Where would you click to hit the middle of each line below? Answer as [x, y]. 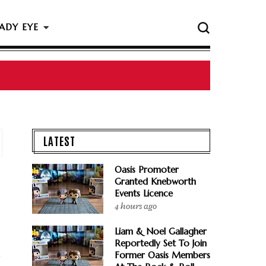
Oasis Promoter [147, 170]
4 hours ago [136, 206]
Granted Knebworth [155, 181]
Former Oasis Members [162, 255]
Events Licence [144, 193]
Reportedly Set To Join [161, 243]
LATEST [59, 140]
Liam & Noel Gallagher [161, 231]
